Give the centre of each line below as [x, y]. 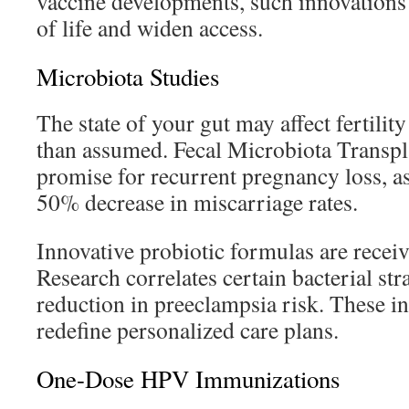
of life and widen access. [150, 27]
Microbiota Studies [128, 77]
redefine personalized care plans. [188, 330]
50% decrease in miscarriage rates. [197, 202]
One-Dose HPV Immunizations [188, 379]
